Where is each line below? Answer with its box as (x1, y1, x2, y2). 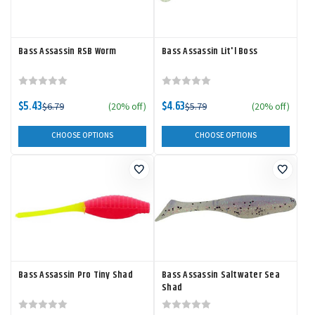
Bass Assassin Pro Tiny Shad (18, 267, 133, 283)
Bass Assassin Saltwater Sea (162, 267, 280, 283)
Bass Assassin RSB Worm (18, 44, 117, 59)
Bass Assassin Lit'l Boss (162, 44, 257, 59)
